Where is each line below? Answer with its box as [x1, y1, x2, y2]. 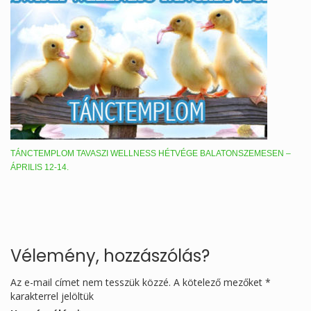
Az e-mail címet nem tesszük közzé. [10, 275, 171, 289]
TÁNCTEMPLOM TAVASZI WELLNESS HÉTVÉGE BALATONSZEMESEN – [10, 148, 291, 158]
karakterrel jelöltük [10, 289, 94, 303]
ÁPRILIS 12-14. [10, 162, 69, 172]
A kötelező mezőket [174, 275, 265, 289]
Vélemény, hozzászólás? [10, 244, 210, 267]
